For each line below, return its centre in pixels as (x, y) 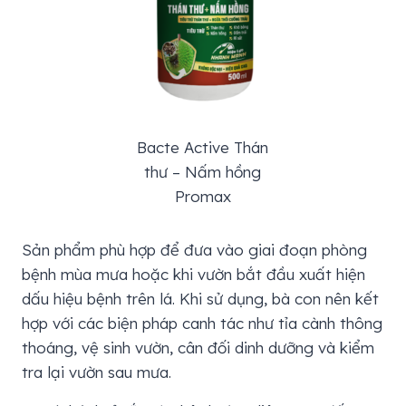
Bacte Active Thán (203, 147)
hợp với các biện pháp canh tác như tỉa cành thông (202, 323)
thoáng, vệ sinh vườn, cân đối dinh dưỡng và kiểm (198, 347)
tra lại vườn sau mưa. (97, 372)
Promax (203, 196)
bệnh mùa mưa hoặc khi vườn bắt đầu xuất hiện (193, 274)
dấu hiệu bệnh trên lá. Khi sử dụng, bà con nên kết (200, 298)
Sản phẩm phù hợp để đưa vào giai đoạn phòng (194, 249)
